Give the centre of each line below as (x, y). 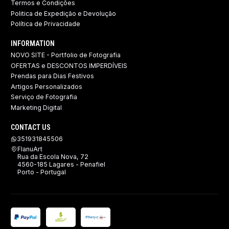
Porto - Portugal (42, 172)
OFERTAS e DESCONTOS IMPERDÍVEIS (69, 65)
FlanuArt (30, 149)
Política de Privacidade (45, 24)
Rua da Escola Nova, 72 (53, 157)
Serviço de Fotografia (44, 97)
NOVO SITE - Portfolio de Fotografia (66, 55)
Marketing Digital (36, 108)
